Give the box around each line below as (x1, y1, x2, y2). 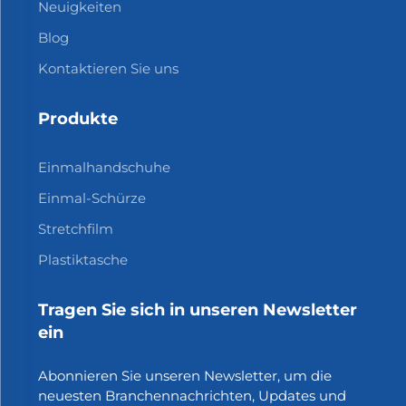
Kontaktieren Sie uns (37, 59, 179, 77)
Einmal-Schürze (37, 188, 146, 207)
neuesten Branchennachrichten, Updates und (37, 386, 346, 404)
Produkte (37, 108, 118, 129)
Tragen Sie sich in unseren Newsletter (37, 299, 357, 320)
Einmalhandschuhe (37, 158, 170, 176)
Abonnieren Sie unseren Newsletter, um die (37, 366, 332, 384)
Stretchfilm (37, 219, 113, 237)
